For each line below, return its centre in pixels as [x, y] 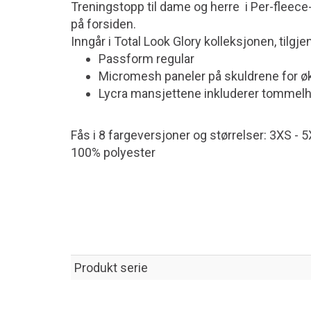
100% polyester [113, 152]
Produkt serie [111, 268]
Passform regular [146, 59]
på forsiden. [103, 24]
